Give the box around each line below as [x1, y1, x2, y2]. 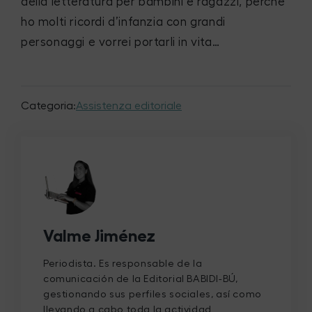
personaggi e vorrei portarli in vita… [21, 36, 220, 48]
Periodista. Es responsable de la [43, 258, 203, 269]
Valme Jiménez [43, 227, 155, 244]
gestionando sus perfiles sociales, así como [43, 288, 262, 299]
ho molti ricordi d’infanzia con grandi [21, 15, 226, 28]
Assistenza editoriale [76, 100, 182, 111]
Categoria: [21, 100, 76, 111]
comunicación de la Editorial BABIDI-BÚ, [43, 273, 238, 284]
